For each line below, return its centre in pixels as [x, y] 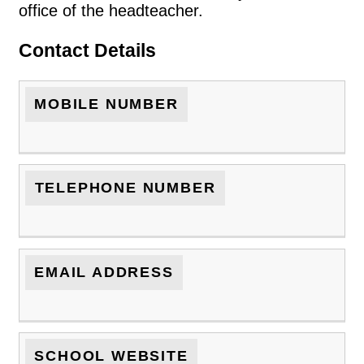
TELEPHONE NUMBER [125, 188]
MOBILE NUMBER [106, 104]
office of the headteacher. [111, 11]
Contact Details [87, 50]
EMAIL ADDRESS [104, 272]
